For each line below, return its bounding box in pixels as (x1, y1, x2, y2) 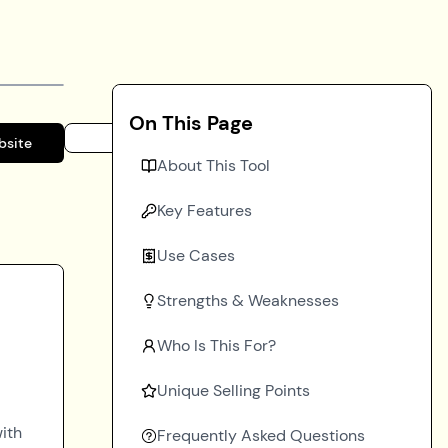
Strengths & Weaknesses (157, 290, 339, 311)
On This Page (129, 110, 253, 136)
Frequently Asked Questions (157, 425, 365, 446)
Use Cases (157, 245, 235, 266)
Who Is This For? (157, 335, 276, 356)
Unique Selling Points (157, 380, 310, 401)
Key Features (157, 200, 252, 221)
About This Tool (157, 155, 270, 176)
